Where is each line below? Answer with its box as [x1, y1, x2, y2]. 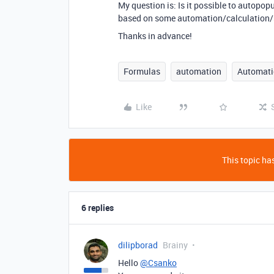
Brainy [163, 239, 188, 251]
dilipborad [118, 239, 158, 251]
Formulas [124, 65, 160, 77]
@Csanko [140, 257, 177, 268]
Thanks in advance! [118, 30, 192, 42]
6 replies [81, 202, 114, 213]
